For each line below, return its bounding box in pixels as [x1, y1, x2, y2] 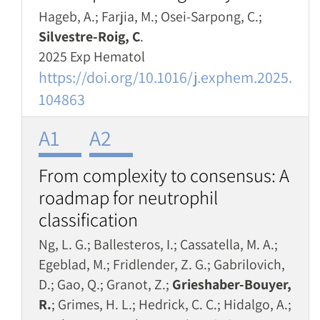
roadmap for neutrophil [39, 185, 218, 210]
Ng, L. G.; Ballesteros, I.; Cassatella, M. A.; [39, 235, 278, 254]
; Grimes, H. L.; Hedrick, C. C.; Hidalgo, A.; [51, 295, 291, 314]
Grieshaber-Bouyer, [172, 275, 291, 294]
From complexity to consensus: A [39, 163, 289, 188]
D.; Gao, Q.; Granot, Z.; [39, 275, 172, 294]
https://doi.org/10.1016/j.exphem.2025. [39, 67, 292, 87]
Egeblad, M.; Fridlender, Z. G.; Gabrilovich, [39, 255, 285, 274]
